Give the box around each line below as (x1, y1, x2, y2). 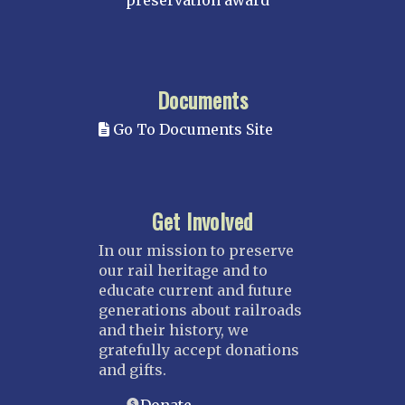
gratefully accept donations (99, 341, 299, 360)
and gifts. (99, 361, 166, 380)
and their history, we (99, 321, 249, 340)
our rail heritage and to (99, 261, 268, 280)
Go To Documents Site (109, 120, 273, 139)
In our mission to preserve (99, 241, 294, 260)
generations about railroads (99, 301, 302, 320)
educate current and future (99, 281, 292, 300)
